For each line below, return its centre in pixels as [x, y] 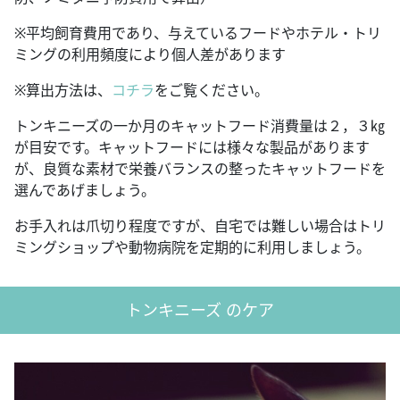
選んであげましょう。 [85, 190]
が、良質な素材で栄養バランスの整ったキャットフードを [200, 168]
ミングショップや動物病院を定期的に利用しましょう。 [192, 247]
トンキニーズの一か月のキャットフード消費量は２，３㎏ [200, 125]
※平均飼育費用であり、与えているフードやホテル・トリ [198, 33]
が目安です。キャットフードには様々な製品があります [192, 147]
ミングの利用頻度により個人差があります [150, 54]
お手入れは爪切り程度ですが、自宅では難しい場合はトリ [200, 225]
